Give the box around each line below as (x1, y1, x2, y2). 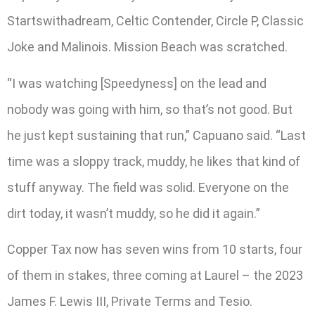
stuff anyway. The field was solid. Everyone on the (7, 179, 289, 195)
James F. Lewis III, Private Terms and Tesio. (7, 294, 252, 309)
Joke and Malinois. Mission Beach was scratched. (7, 39, 288, 55)
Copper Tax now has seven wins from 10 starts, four (7, 242, 302, 257)
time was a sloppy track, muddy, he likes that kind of (7, 153, 300, 169)
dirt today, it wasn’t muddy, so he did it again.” (7, 205, 260, 221)
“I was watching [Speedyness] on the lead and (7, 75, 266, 91)
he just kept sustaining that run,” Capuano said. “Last (7, 127, 306, 143)
